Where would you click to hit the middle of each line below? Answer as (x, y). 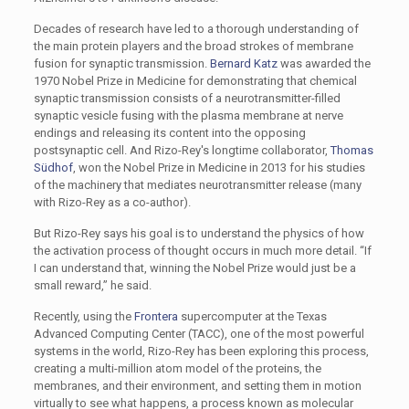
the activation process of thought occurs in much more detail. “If (202, 251)
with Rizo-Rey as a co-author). (112, 202)
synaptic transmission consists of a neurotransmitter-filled (187, 98)
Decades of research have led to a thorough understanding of (196, 29)
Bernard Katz (243, 63)
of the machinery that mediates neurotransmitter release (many (197, 185)
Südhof (53, 168)
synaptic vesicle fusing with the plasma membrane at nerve (188, 115)
